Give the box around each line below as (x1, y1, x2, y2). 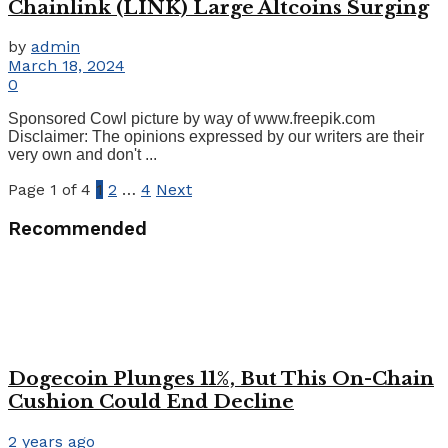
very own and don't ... (8, 146, 157, 164)
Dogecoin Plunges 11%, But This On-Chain (8, 367, 434, 391)
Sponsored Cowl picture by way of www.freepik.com (8, 110, 375, 128)
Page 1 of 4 (8, 180, 91, 200)
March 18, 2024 (8, 56, 125, 76)
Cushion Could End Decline (8, 390, 294, 414)
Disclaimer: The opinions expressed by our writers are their (8, 128, 424, 146)
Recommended (8, 217, 147, 240)
